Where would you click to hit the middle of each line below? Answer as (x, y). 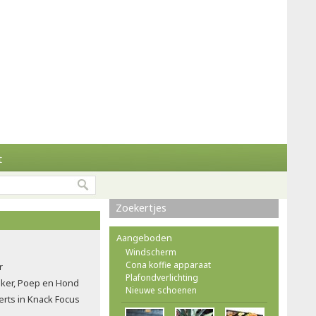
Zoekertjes (141, 208)
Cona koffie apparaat (168, 265)
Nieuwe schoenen (161, 290)
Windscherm (151, 252)
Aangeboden (144, 238)
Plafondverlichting (162, 278)
